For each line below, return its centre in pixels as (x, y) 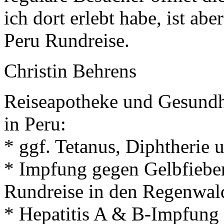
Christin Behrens (70, 71)
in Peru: (35, 124)
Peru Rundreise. (67, 40)
